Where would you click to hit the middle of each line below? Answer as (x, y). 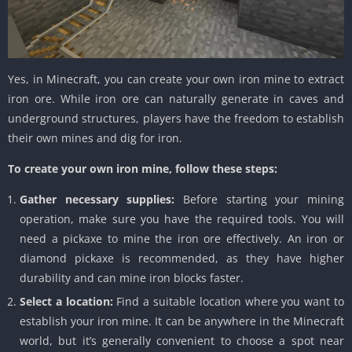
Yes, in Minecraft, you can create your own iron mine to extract (176, 79)
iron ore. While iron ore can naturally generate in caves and (176, 99)
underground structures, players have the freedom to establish (176, 119)
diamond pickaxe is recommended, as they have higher (182, 258)
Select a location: (66, 302)
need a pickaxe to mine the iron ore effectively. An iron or (182, 239)
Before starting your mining (260, 200)
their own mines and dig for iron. (95, 138)
